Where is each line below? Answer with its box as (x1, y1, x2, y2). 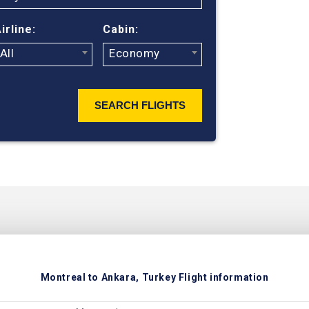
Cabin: (103, 23, 139, 36)
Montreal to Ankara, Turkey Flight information (40, 271, 269, 283)
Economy (109, 46, 160, 60)
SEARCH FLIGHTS (94, 99, 186, 111)
